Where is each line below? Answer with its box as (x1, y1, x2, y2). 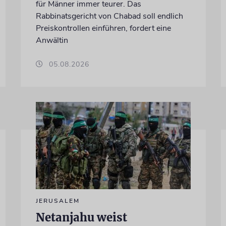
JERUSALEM (35, 196, 80, 205)
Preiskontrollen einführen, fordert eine (35, 22, 171, 34)
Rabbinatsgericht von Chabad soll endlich (35, 10, 183, 22)
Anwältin (35, 34, 68, 46)
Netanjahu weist (35, 210, 127, 224)
